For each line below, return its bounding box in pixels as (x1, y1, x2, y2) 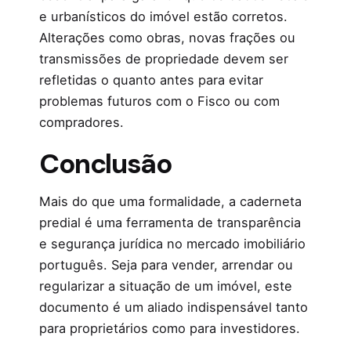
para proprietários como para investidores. (39, 320, 300, 337)
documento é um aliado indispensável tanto (39, 299, 308, 316)
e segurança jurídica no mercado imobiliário (39, 236, 306, 252)
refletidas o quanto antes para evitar (39, 71, 263, 88)
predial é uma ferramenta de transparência (39, 215, 301, 231)
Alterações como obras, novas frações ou (39, 29, 295, 45)
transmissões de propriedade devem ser (39, 50, 288, 67)
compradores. (39, 114, 124, 130)
